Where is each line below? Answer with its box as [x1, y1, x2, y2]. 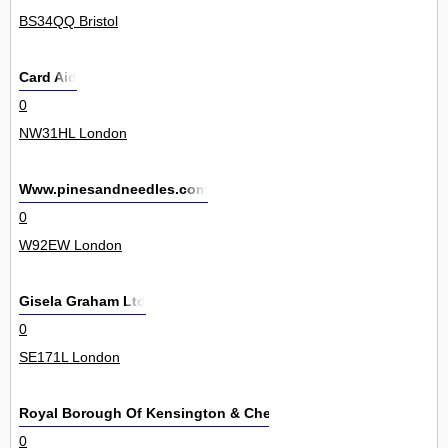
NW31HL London [19, 125, 127, 142]
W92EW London [19, 237, 122, 254]
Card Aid [19, 69, 77, 86]
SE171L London [19, 349, 120, 366]
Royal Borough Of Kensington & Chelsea [19, 405, 299, 422]
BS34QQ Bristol [19, 13, 118, 30]
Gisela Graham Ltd [19, 293, 146, 310]
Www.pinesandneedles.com [19, 181, 208, 198]
